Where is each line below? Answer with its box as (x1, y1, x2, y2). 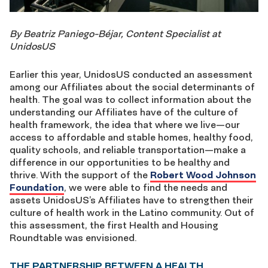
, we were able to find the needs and (64, 181, 227, 194)
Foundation (10, 181, 64, 194)
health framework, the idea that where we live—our (10, 118, 240, 131)
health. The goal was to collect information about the (10, 93, 251, 106)
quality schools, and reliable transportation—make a (10, 144, 246, 156)
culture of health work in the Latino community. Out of (10, 206, 254, 219)
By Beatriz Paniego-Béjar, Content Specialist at (10, 28, 221, 40)
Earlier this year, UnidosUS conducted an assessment (10, 68, 252, 81)
